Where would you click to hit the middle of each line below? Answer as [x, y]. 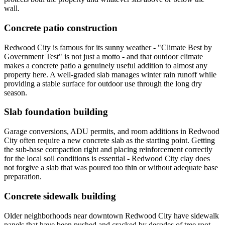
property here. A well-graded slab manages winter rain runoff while [110, 74]
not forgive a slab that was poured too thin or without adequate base [111, 168]
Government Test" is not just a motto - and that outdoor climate [103, 56]
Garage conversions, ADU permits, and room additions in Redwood [112, 132]
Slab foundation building [56, 112]
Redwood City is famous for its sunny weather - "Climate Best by [108, 47]
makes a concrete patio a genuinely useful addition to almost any [106, 65]
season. [16, 92]
